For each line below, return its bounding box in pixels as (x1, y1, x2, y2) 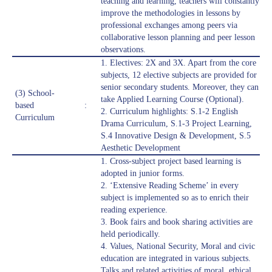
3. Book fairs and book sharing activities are (101, 217, 253, 227)
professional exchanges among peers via (101, 21, 237, 30)
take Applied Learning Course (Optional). (101, 95, 244, 104)
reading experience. (101, 205, 168, 215)
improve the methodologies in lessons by (101, 8, 240, 18)
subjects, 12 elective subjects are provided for (101, 70, 257, 80)
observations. (101, 45, 146, 55)
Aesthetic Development (101, 143, 180, 153)
